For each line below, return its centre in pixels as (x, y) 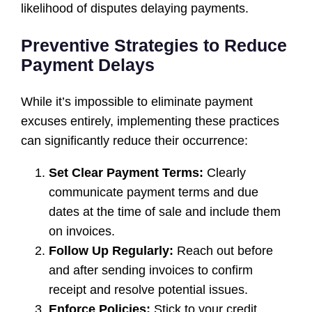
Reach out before (224, 251)
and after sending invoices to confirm (151, 271)
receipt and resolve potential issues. (149, 290)
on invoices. (82, 232)
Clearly (225, 173)
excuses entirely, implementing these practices (150, 122)
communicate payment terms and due (154, 193)
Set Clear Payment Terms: (126, 173)
